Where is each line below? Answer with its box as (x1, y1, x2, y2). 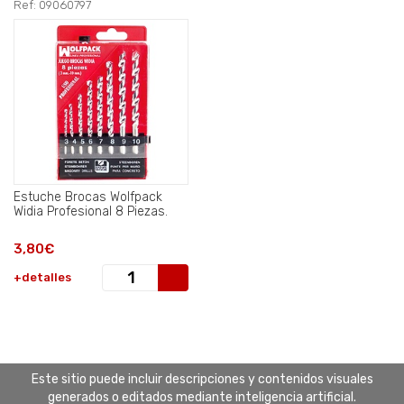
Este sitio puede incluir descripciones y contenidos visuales (31, 371, 373, 387)
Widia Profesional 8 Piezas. (14, 203, 168, 219)
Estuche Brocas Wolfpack (14, 188, 162, 205)
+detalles (14, 270, 71, 284)
